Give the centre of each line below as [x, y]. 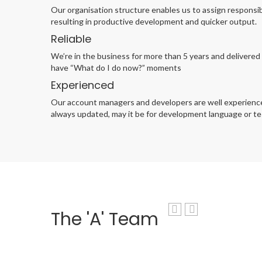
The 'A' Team [105, 219]
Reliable [71, 39]
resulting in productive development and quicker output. [154, 21]
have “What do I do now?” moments [116, 68]
